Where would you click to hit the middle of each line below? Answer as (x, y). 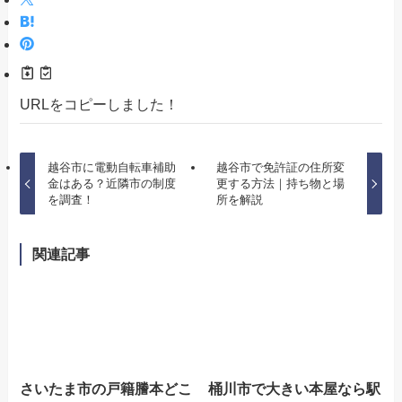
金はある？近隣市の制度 (111, 183)
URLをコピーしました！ (100, 104)
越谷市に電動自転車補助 (111, 167)
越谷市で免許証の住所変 (281, 167)
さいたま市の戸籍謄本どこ (106, 388)
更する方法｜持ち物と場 (281, 183)
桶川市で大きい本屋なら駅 (295, 388)
